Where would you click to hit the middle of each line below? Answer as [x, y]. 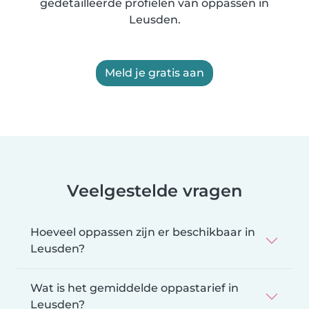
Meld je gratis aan [154, 73]
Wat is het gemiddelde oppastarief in [134, 288]
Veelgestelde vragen [154, 191]
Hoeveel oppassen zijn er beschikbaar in [143, 232]
